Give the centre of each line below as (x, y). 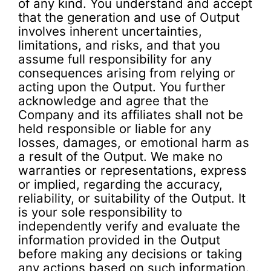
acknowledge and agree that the (113, 101)
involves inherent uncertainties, (110, 31)
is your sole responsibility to (100, 212)
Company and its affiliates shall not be (131, 115)
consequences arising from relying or (127, 73)
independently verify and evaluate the (129, 226)
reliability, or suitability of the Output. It (132, 198)
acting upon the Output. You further (122, 87)
